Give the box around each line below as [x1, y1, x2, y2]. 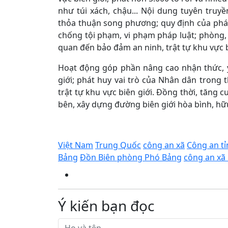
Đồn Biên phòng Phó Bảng [80, 152, 182, 163]
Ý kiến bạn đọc [58, 196, 154, 215]
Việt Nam [58, 139, 93, 151]
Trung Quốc [95, 139, 141, 151]
